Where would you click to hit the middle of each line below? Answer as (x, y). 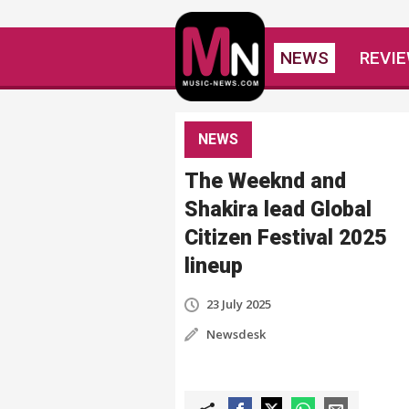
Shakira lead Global (278, 210)
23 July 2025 (239, 304)
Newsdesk (236, 334)
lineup (214, 266)
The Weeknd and (265, 181)
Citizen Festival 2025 (285, 238)
